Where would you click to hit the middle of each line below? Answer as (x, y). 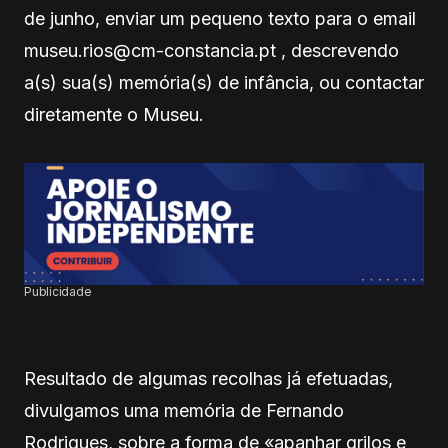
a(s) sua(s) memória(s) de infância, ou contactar (224, 82)
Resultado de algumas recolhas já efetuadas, (208, 378)
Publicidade (58, 291)
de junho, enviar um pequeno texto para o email (220, 18)
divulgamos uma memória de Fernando (184, 410)
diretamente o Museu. (114, 114)
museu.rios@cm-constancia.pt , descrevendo (211, 50)
